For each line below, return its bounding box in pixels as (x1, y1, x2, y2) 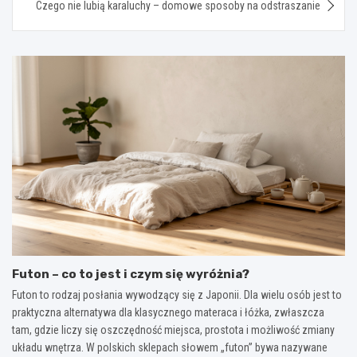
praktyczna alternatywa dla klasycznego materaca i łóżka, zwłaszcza (12, 305, 324, 319)
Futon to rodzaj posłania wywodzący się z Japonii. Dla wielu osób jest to (12, 288, 342, 301)
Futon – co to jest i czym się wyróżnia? (12, 266, 249, 281)
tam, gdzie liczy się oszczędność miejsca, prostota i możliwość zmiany (12, 323, 335, 336)
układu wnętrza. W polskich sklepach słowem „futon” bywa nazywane (12, 340, 328, 354)
